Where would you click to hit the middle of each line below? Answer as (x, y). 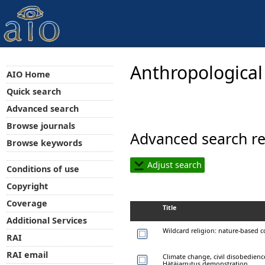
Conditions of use (43, 169)
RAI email (27, 255)
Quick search (33, 91)
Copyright (27, 186)
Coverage (27, 203)
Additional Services (46, 221)
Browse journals (41, 125)
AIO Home (28, 74)
